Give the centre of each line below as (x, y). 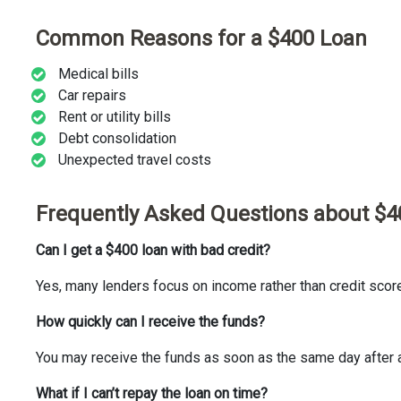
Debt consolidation (117, 139)
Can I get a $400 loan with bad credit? (153, 251)
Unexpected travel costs (135, 160)
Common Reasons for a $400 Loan (201, 38)
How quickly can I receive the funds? (150, 322)
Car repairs (92, 96)
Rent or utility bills (115, 117)
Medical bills (98, 74)
